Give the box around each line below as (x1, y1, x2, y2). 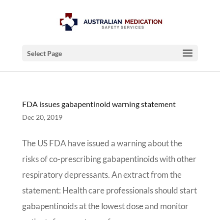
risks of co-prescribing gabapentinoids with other (22, 154, 196, 164)
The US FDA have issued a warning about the (22, 138, 182, 148)
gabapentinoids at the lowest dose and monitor (22, 201, 189, 211)
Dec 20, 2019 (22, 113, 62, 121)
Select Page (27, 49, 62, 57)
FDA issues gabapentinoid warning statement (22, 99, 176, 109)
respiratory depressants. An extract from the (22, 169, 182, 180)
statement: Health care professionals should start (22, 185, 197, 195)
